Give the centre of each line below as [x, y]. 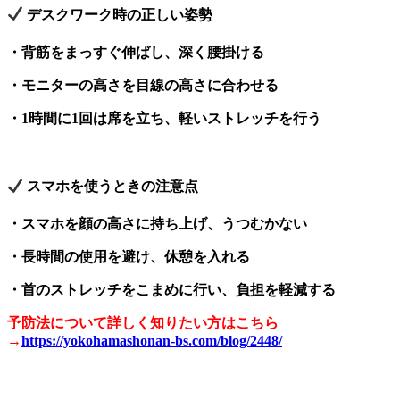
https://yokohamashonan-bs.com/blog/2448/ [152, 341]
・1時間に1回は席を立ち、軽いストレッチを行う [164, 118]
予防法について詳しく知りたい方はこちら [143, 323]
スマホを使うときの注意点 [111, 187]
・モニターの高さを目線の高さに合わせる [143, 85]
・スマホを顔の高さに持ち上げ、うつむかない [157, 224]
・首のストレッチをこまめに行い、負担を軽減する [171, 290]
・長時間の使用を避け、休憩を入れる [129, 257]
